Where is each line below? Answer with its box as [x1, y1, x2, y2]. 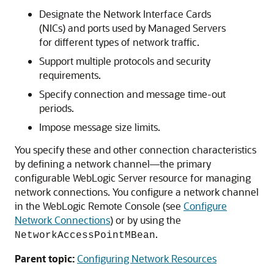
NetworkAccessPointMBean [15, 230, 155, 241]
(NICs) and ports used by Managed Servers [39, 21, 226, 34]
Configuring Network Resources [77, 252, 217, 265]
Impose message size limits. [39, 120, 160, 133]
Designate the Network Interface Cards [39, 7, 211, 20]
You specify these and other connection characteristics [15, 143, 256, 156]
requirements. [39, 68, 101, 81]
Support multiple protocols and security [39, 54, 210, 67]
